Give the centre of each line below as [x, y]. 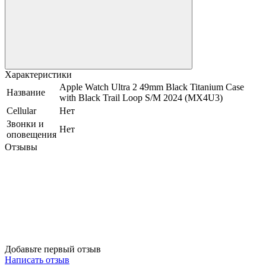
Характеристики [38, 75]
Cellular [21, 111]
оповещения [31, 135]
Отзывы [21, 147]
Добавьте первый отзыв [53, 249]
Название [26, 93]
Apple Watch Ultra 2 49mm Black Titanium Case [152, 87]
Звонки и [25, 124]
